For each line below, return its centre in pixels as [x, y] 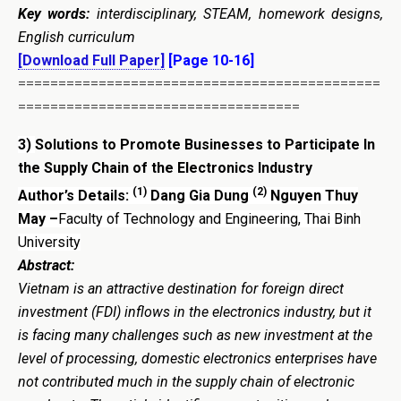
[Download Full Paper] [91, 60]
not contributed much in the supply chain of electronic [186, 381]
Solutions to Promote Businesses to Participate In [205, 144]
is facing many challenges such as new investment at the [195, 335]
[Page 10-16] [209, 60]
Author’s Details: [75, 195]
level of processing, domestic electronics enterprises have [197, 358]
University [49, 242]
